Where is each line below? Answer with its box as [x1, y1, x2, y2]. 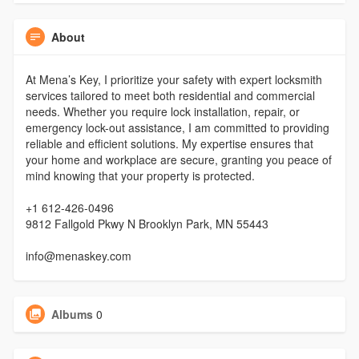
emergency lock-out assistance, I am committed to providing [25, 119, 329, 135]
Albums [50, 305, 93, 322]
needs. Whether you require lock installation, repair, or [25, 103, 300, 119]
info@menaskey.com [25, 247, 131, 264]
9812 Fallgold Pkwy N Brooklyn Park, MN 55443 [25, 215, 268, 232]
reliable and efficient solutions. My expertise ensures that [25, 135, 313, 151]
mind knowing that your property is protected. [25, 167, 255, 184]
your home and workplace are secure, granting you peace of [25, 151, 332, 167]
